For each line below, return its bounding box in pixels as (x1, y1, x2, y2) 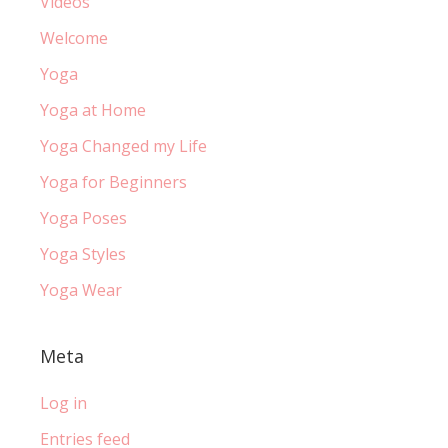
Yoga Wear (40, 278, 122, 301)
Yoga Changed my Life (40, 134, 207, 157)
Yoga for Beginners (40, 170, 187, 193)
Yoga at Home (40, 98, 146, 121)
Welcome (40, 26, 108, 49)
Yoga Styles (40, 242, 126, 265)
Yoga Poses (40, 206, 127, 229)
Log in (40, 391, 87, 414)
